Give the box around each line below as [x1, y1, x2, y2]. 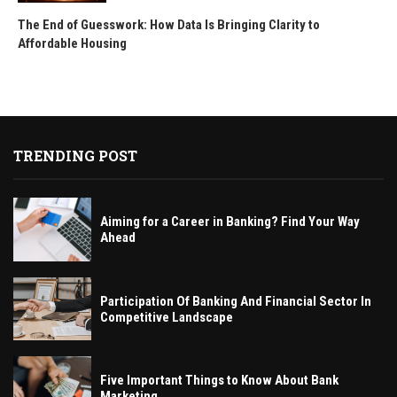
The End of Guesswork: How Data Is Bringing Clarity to [18, 16, 320, 33]
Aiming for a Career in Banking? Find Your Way [100, 213, 360, 230]
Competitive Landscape [100, 308, 233, 325]
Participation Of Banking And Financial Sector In [100, 292, 371, 309]
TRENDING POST [13, 145, 137, 165]
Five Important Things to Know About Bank [100, 372, 339, 389]
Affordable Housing [18, 35, 127, 51]
